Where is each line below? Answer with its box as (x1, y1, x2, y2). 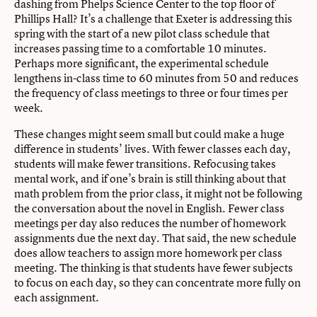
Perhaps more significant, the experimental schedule (14, 55, 269, 71)
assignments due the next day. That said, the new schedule (14, 230, 296, 246)
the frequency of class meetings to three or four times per (14, 85, 288, 101)
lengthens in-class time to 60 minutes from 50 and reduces (14, 70, 299, 86)
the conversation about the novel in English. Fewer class (14, 200, 284, 217)
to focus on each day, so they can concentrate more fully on (14, 275, 301, 291)
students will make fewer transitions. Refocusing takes (14, 156, 276, 172)
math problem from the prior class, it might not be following (14, 185, 302, 202)
